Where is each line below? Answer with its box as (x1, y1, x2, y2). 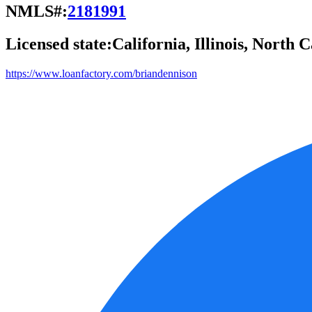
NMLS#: (6, 1, 68, 20)
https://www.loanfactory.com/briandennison (6, 67, 197, 79)
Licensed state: (6, 34, 112, 53)
